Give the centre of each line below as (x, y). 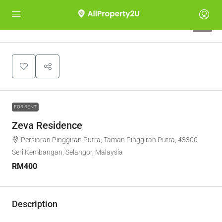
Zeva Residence (47, 125)
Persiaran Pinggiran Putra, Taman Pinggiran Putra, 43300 (109, 140)
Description (35, 204)
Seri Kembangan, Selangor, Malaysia (67, 152)
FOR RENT (25, 107)
